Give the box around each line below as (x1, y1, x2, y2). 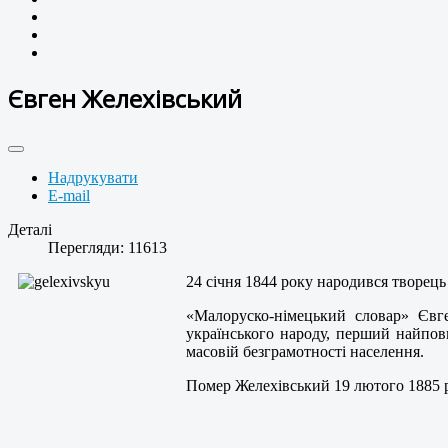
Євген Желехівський (8, 82, 242, 116)
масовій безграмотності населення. (186, 343, 424, 361)
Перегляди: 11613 (48, 239, 167, 257)
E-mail (48, 187, 90, 205)
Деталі (8, 221, 52, 239)
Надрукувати (48, 169, 138, 187)
